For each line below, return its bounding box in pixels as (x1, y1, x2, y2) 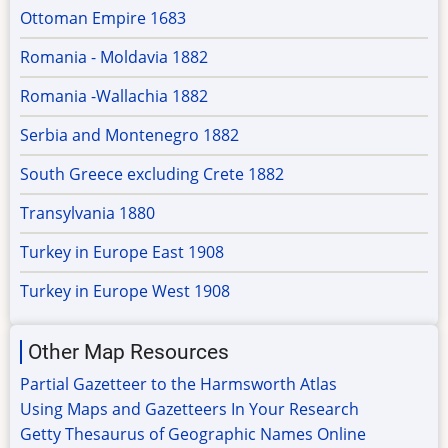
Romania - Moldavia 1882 (20, 45, 208, 68)
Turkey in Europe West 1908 (20, 279, 230, 302)
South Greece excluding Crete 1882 (20, 162, 284, 185)
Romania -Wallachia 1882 (20, 84, 208, 107)
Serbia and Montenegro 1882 (20, 123, 239, 146)
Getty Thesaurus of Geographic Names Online (20, 422, 366, 445)
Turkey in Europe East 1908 (20, 240, 224, 263)
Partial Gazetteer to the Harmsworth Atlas (20, 372, 337, 395)
